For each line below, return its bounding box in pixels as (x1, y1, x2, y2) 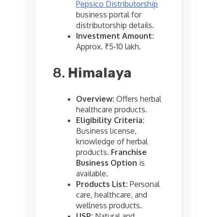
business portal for (76, 10, 141, 20)
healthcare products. (76, 105, 147, 115)
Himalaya (68, 65, 132, 81)
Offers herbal (114, 94, 161, 104)
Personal (128, 179, 160, 189)
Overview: (76, 94, 114, 104)
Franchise (111, 147, 147, 157)
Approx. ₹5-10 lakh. (76, 42, 141, 52)
